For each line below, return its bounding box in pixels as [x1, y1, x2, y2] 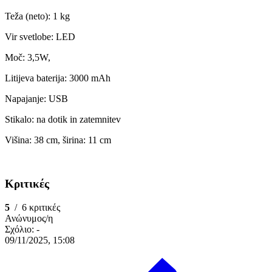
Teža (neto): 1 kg [5, 10, 70, 21]
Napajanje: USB [5, 93, 68, 104]
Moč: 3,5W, [5, 52, 53, 63]
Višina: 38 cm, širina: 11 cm [5, 134, 111, 145]
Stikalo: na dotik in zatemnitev [5, 114, 121, 124]
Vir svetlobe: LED [5, 31, 78, 42]
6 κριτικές [22, 202, 60, 213]
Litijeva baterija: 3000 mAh [5, 72, 110, 83]
